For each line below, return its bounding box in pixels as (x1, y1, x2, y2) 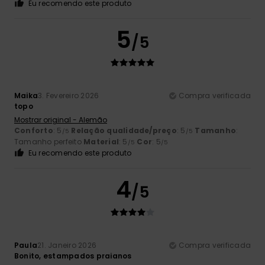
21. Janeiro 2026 (37, 240, 97, 251)
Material (83, 137, 119, 147)
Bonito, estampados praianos (14, 251, 132, 261)
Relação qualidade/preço (71, 125, 177, 136)
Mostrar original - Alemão (14, 115, 107, 125)
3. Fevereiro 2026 (38, 91, 99, 101)
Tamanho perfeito (14, 137, 84, 147)
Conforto (14, 125, 53, 136)
